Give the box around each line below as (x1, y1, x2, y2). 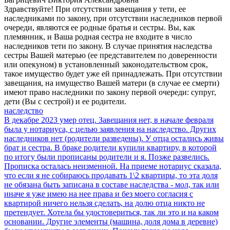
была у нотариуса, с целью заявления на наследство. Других (4, 125, 216, 134)
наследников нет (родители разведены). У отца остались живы (4, 134, 224, 143)
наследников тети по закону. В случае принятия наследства (4, 42, 212, 51)
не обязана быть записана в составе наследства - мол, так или (4, 180, 219, 189)
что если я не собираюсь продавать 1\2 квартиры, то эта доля (4, 171, 218, 180)
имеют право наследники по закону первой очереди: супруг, (4, 88, 216, 97)
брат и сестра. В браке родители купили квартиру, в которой (4, 143, 217, 152)
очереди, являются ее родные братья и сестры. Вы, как (4, 23, 195, 32)
